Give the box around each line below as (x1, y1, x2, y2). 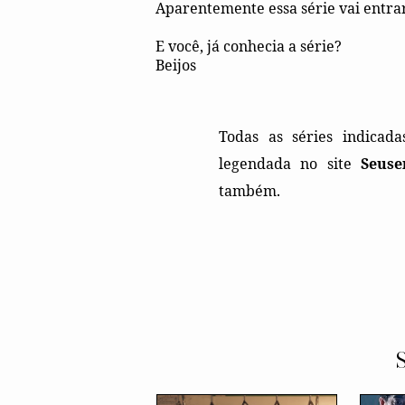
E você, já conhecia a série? (155, 35, 342, 56)
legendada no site (219, 153, 361, 174)
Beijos (155, 54, 196, 75)
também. (219, 180, 280, 201)
